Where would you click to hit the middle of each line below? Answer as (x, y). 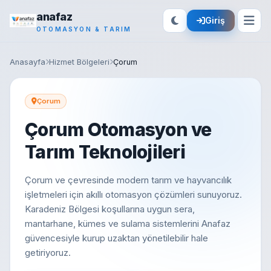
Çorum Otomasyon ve (118, 130)
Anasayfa (28, 62)
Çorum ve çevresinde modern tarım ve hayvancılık (128, 180)
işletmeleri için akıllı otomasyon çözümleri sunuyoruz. (133, 195)
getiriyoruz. (48, 253)
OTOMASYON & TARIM (84, 29)
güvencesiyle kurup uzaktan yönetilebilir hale (116, 238)
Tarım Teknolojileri (105, 152)
